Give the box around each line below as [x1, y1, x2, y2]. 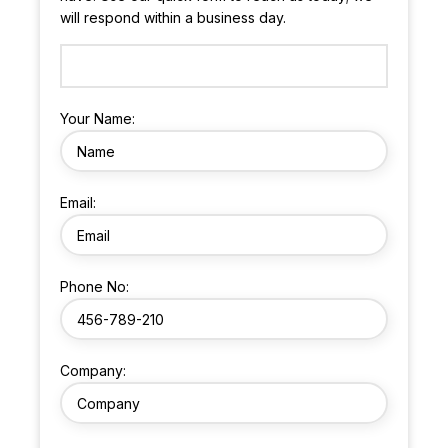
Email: [60, 194, 97, 212]
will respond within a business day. [60, 9, 287, 27]
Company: [60, 362, 127, 380]
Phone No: [60, 278, 130, 296]
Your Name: [60, 110, 136, 128]
